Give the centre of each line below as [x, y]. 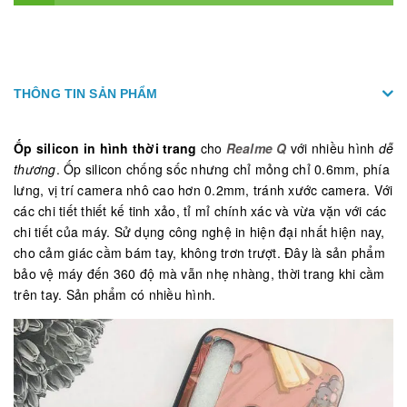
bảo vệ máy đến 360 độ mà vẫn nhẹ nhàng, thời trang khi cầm [199, 273]
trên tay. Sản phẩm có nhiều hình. [115, 294]
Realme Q [256, 148]
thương [35, 169]
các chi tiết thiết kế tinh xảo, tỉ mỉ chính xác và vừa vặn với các [200, 210]
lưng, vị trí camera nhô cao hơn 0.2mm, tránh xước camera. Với [203, 189]
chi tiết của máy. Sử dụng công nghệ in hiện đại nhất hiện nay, [199, 231]
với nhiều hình [333, 148]
